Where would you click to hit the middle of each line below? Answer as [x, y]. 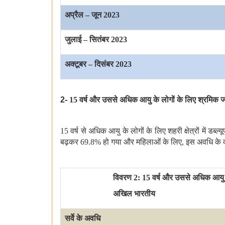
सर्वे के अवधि [83, 218]
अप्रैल [74, 15]
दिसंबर [104, 64]
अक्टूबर [76, 64]
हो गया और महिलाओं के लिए [142, 142]
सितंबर [99, 40]
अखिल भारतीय [134, 194]
